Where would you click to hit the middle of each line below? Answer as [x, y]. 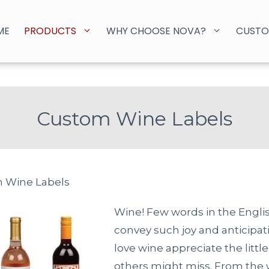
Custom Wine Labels [134, 119]
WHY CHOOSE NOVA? [156, 31]
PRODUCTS [50, 31]
